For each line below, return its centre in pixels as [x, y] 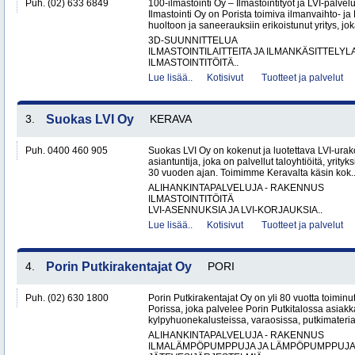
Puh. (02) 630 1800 [67, 298]
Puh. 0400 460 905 [67, 151]
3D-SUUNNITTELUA [193, 40]
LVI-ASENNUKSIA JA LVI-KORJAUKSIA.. [235, 210]
